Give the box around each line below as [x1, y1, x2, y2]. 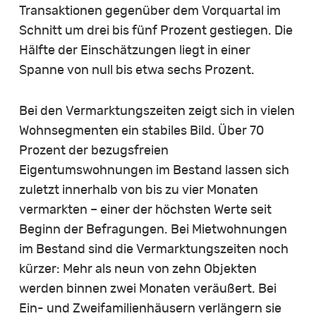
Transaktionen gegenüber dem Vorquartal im [18, 4, 281, 18]
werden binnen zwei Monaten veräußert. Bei [18, 282, 276, 296]
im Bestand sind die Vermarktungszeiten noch [18, 243, 288, 256]
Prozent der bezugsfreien [18, 144, 169, 157]
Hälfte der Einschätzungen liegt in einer [18, 44, 250, 57]
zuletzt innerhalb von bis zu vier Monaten [18, 183, 258, 197]
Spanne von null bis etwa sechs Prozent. [18, 63, 255, 77]
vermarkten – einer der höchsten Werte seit [18, 203, 272, 217]
